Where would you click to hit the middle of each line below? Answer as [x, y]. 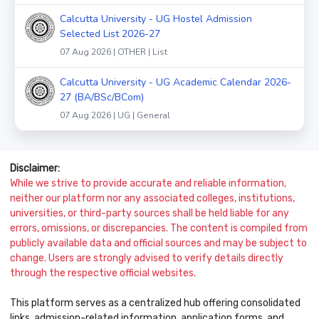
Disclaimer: [35, 169]
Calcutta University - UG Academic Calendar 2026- [176, 83]
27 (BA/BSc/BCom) [102, 98]
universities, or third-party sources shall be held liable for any [150, 214]
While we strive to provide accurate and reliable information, [148, 184]
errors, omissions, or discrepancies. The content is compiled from [159, 229]
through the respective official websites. [103, 273]
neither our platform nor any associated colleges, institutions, [152, 199]
